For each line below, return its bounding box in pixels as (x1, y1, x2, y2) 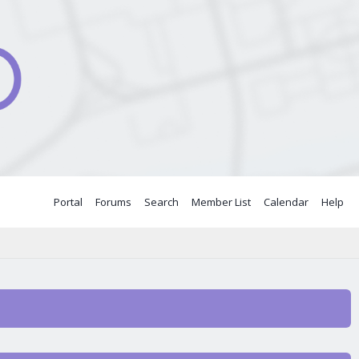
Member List (192, 195, 251, 209)
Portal (54, 195, 83, 209)
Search (144, 195, 179, 209)
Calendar (264, 195, 309, 209)
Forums (95, 195, 131, 209)
